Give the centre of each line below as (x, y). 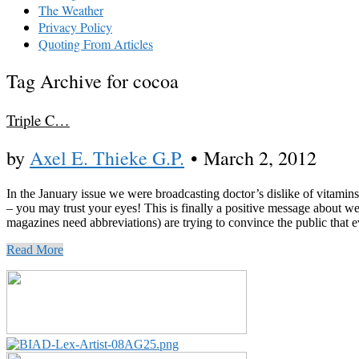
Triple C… (38, 119)
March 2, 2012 (260, 158)
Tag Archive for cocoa (93, 81)
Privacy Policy (75, 26)
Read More (35, 250)
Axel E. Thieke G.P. (107, 158)
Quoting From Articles (96, 43)
